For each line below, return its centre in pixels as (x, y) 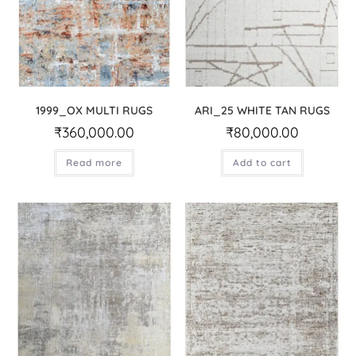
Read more (94, 163)
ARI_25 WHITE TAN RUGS (262, 111)
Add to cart (262, 163)
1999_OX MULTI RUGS (94, 111)
